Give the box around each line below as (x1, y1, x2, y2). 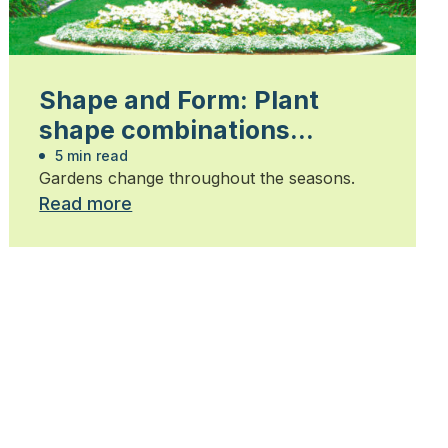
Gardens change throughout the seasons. (39, 168, 356, 189)
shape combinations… (39, 115, 315, 146)
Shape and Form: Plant (39, 85, 320, 116)
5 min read (51, 147, 129, 165)
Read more (39, 193, 133, 215)
